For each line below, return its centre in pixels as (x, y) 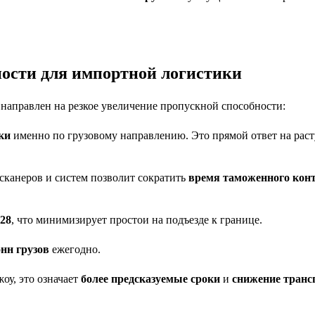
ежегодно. (75, 249)
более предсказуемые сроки (150, 278)
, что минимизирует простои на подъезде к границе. (137, 219)
